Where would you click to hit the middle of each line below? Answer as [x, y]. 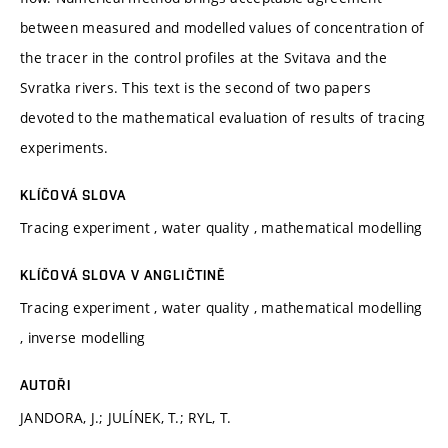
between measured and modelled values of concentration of [222, 27]
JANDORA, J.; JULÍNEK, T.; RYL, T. [126, 417]
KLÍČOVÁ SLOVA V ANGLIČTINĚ [123, 274]
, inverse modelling [83, 337]
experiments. [64, 147]
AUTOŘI [45, 384]
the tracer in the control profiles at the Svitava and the [203, 57]
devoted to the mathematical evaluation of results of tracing [222, 117]
